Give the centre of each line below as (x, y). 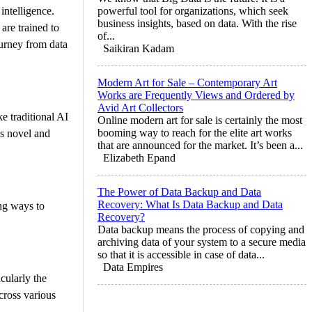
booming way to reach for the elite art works (195, 132)
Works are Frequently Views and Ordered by (196, 95)
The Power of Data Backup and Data (179, 192)
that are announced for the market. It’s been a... (200, 145)
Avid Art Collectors (140, 107)
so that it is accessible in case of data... (181, 254)
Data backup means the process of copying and (201, 229)
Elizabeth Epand (139, 157)
